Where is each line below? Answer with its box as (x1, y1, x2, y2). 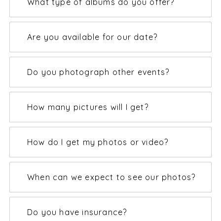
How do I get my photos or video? (27, 137, 169, 147)
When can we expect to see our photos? (27, 172, 196, 182)
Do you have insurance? (27, 207, 127, 217)
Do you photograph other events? (27, 67, 170, 77)
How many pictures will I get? (27, 102, 148, 112)
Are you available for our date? (27, 32, 158, 42)
